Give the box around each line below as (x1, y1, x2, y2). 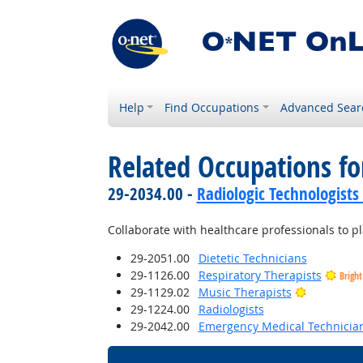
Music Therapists (198, 284, 292, 300)
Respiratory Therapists (198, 267, 322, 283)
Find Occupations (164, 100, 260, 115)
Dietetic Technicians (198, 250, 307, 266)
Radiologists (198, 301, 264, 317)
